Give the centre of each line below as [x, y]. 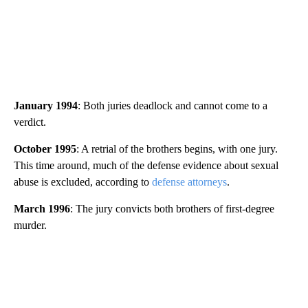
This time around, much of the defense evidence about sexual [146, 165]
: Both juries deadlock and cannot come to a [173, 105]
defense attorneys [189, 181]
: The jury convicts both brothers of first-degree [172, 208]
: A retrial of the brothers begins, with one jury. [177, 148]
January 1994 [46, 105]
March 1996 [42, 208]
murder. [30, 225]
